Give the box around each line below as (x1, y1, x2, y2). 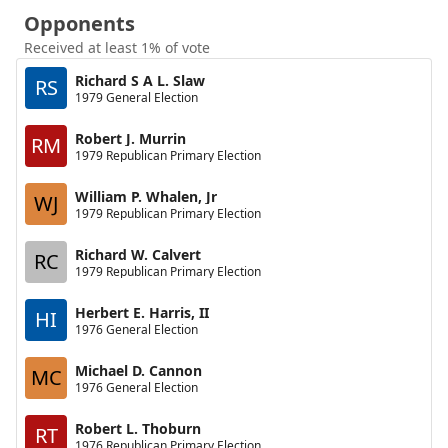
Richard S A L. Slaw (75, 70, 205, 90)
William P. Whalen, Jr (75, 186, 217, 206)
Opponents (24, 10, 135, 37)
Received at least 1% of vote (24, 38, 210, 57)
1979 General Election (75, 88, 198, 106)
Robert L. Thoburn (75, 418, 201, 438)
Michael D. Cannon (75, 360, 202, 380)
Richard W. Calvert (75, 244, 201, 264)
